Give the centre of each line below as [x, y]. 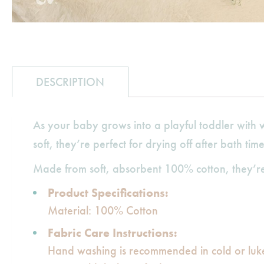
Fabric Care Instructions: [113, 233]
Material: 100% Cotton [103, 210]
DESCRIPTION [70, 82]
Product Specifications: [108, 193]
